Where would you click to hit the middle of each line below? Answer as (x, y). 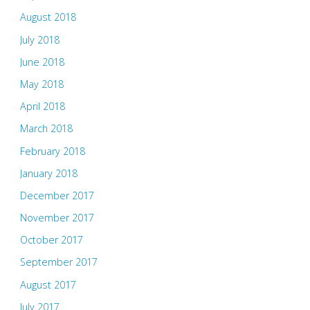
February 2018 (52, 151)
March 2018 (46, 129)
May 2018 (42, 84)
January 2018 (48, 173)
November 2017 (57, 218)
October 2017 (51, 240)
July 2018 (39, 39)
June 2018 (42, 62)
